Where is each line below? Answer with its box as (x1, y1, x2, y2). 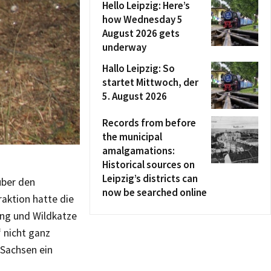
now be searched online (102, 186, 207, 199)
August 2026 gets (102, 27, 180, 40)
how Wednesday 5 (102, 13, 183, 26)
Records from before (102, 116, 196, 129)
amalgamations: (102, 144, 175, 157)
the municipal (102, 130, 162, 143)
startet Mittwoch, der (102, 76, 198, 89)
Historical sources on (102, 158, 195, 171)
